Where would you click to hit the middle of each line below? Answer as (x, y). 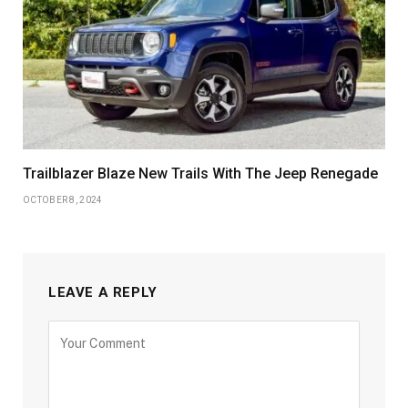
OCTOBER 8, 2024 (63, 199)
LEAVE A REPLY (103, 292)
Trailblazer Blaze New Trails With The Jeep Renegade (200, 173)
